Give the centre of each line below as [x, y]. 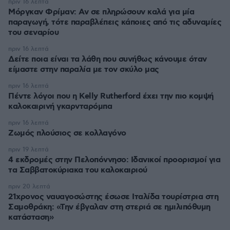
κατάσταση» [31, 217]
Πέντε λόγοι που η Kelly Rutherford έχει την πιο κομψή [111, 96]
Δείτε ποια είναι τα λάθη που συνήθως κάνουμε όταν [108, 59]
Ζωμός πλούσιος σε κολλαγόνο [67, 133]
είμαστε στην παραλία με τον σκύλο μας [84, 70]
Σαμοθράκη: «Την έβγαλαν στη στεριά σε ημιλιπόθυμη [109, 207]
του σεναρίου [33, 33]
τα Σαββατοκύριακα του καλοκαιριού [78, 170]
